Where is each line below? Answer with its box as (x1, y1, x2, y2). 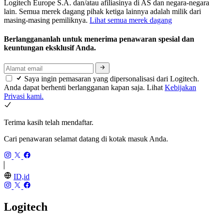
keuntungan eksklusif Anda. (4, 44, 98, 52)
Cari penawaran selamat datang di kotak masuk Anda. (4, 134, 168, 143)
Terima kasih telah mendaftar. (4, 118, 93, 126)
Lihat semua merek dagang (90, 15, 172, 24)
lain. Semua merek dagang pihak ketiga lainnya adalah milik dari (4, 7, 201, 15)
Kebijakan (165, 83, 196, 92)
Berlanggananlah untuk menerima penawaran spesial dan (4, 35, 194, 44)
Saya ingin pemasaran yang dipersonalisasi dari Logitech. (24, 74, 199, 83)
